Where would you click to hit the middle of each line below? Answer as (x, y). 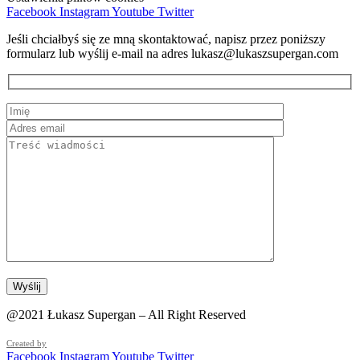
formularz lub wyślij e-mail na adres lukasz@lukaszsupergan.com (172, 54)
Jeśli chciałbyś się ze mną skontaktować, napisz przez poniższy (166, 39)
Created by (27, 343)
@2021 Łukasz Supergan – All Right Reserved (126, 314)
